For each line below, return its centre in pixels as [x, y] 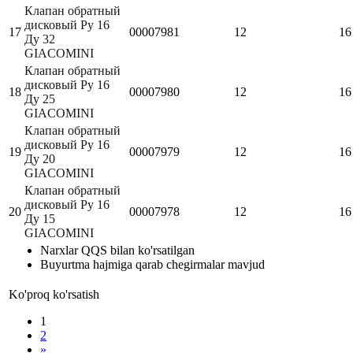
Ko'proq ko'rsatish [54, 294]
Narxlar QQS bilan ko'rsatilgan [117, 250]
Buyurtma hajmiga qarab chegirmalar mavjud [152, 264]
